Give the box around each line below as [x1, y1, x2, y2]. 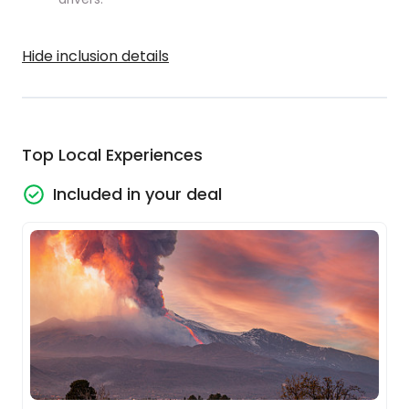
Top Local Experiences [22, 143, 203, 166]
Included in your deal [53, 183, 222, 205]
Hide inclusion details [22, 46, 169, 67]
